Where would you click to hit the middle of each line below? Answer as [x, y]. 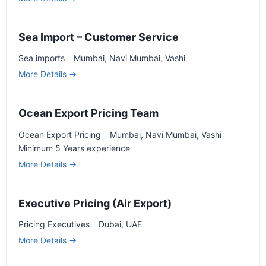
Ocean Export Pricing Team [88, 113]
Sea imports [42, 58]
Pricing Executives [54, 224]
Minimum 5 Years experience [74, 148]
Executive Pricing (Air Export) [95, 203]
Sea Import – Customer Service [99, 37]
